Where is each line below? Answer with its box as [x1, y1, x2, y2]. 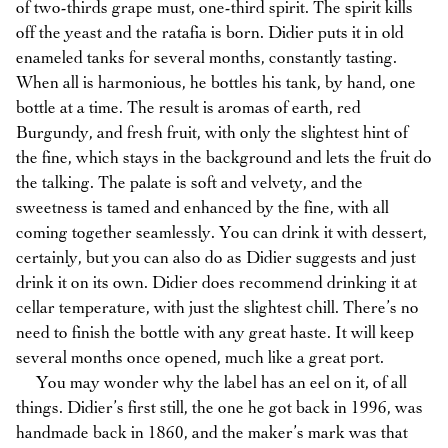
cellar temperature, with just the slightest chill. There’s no [16, 300, 419, 317]
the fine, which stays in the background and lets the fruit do [16, 150, 432, 167]
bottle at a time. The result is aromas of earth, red [16, 100, 361, 117]
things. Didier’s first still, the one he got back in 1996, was [16, 400, 423, 417]
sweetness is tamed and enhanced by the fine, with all [16, 200, 389, 217]
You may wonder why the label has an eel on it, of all [16, 375, 407, 392]
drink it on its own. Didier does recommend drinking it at [16, 275, 417, 292]
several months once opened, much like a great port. [16, 350, 384, 367]
